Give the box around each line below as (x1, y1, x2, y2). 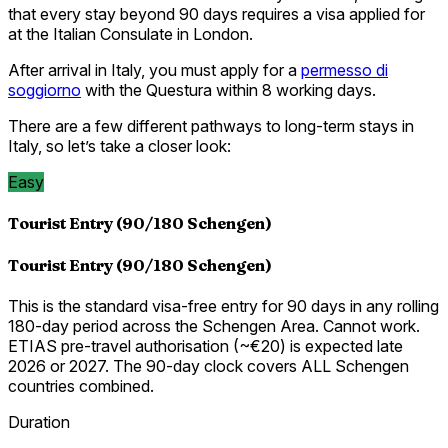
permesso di (301, 60, 388, 81)
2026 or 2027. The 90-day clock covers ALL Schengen (8, 355, 409, 376)
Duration (8, 411, 70, 432)
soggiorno (8, 80, 81, 101)
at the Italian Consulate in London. (8, 24, 253, 45)
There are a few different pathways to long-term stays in (8, 116, 414, 137)
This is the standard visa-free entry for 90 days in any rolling (8, 295, 439, 316)
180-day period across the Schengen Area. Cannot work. (8, 315, 420, 336)
